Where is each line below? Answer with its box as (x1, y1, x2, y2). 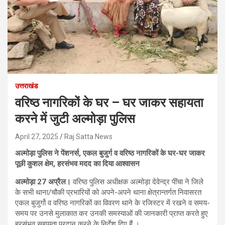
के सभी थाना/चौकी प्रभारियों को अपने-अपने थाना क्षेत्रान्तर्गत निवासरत (15, 187, 201, 197)
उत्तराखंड (15, 81, 38, 90)
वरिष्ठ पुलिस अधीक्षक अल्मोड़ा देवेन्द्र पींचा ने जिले (71, 177, 203, 186)
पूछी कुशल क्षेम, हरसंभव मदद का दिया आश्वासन (15, 159, 140, 168)
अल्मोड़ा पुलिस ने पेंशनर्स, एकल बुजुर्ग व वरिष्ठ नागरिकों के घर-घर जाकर (15, 148, 205, 158)
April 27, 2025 (15, 132, 58, 141)
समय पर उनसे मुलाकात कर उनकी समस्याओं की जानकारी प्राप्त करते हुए (15, 208, 208, 218)
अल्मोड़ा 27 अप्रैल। (15, 177, 71, 186)
